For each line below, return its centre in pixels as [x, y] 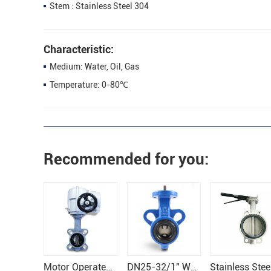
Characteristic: [79, 49]
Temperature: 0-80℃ [89, 84]
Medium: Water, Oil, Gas [94, 66]
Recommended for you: [126, 159]
